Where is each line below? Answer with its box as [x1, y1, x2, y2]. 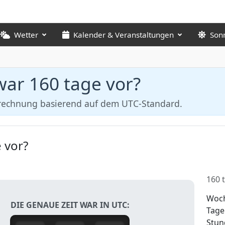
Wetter [14, 30, 38, 40]
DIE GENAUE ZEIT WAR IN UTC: [10, 199, 130, 210]
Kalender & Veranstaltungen [73, 30, 174, 40]
